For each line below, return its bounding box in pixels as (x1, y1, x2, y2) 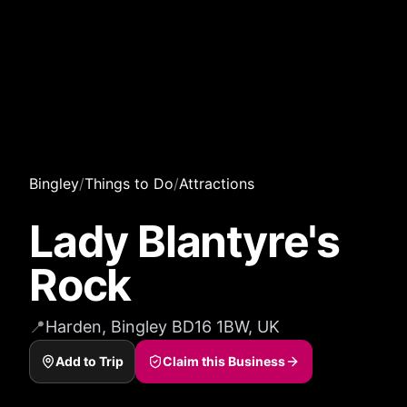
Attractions (179, 174, 254, 193)
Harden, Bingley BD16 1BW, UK (45, 317, 280, 336)
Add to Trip (55, 353, 124, 369)
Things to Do (84, 174, 174, 193)
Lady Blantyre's (29, 214, 340, 268)
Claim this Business (163, 353, 285, 369)
